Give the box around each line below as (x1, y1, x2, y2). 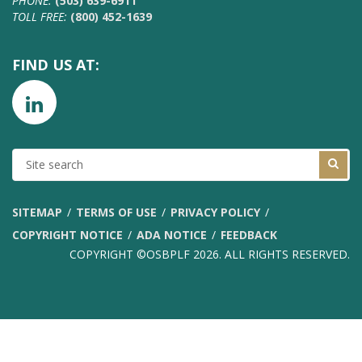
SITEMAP (12, 204, 62, 220)
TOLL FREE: (12, 8, 67, 24)
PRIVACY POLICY (170, 204, 260, 220)
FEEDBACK (221, 226, 277, 242)
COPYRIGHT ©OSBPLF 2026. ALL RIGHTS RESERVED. (69, 246, 350, 262)
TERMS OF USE (76, 204, 157, 220)
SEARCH (11, 163, 55, 179)
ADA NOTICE (137, 226, 207, 242)
